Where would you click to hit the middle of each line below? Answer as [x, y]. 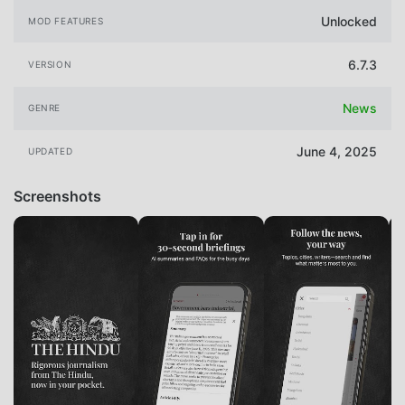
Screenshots [57, 196]
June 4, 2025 [337, 152]
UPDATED [51, 151]
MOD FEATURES [66, 20]
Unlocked [349, 21]
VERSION [50, 65]
